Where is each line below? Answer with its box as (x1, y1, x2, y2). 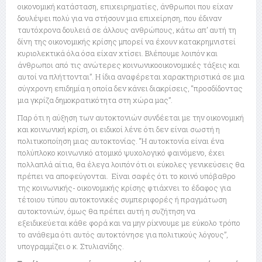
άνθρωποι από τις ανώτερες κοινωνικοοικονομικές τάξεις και (18, 60, 240, 71)
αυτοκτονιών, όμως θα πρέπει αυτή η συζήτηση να (18, 206, 195, 217)
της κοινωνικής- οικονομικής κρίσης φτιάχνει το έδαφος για (18, 182, 231, 194)
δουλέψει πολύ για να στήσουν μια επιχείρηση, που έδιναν (18, 13, 222, 24)
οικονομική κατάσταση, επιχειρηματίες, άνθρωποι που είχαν (18, 1, 233, 12)
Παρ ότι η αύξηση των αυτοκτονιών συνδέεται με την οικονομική (18, 112, 244, 123)
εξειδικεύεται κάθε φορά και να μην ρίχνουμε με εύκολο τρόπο (18, 218, 240, 229)
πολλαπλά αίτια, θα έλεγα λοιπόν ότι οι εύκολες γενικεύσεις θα (18, 159, 244, 170)
